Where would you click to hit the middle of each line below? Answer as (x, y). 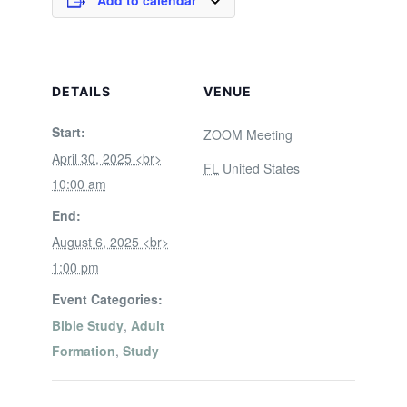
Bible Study (87, 325)
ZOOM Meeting (248, 134)
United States (261, 168)
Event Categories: (107, 299)
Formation (83, 351)
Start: (68, 132)
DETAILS (81, 91)
